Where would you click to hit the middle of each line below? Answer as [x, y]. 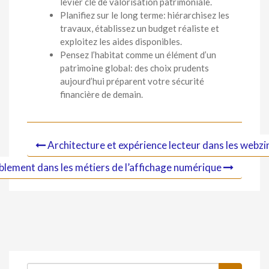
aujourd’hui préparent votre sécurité [132, 81]
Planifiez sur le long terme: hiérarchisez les [145, 15]
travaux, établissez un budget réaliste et [140, 29]
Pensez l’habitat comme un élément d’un [138, 55]
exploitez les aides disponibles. [121, 42]
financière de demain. [101, 95]
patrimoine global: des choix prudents [134, 68]
